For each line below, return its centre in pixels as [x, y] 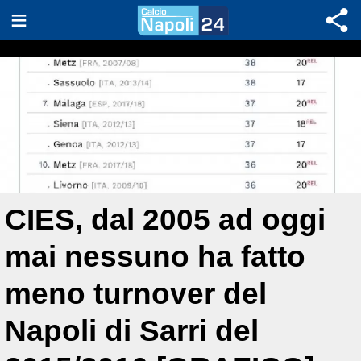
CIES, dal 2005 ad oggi [165, 220]
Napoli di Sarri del [132, 331]
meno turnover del [136, 294]
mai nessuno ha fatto [155, 257]
